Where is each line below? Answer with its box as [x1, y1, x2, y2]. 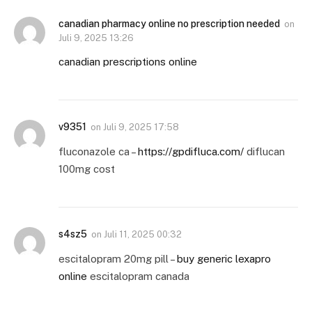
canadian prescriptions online [58, 56, 197, 68]
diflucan [244, 146, 285, 158]
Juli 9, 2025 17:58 [103, 122, 179, 133]
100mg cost [58, 163, 115, 175]
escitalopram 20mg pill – [58, 253, 177, 265]
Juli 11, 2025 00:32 [104, 229, 182, 240]
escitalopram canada [87, 270, 189, 283]
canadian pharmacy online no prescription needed [58, 18, 280, 30]
